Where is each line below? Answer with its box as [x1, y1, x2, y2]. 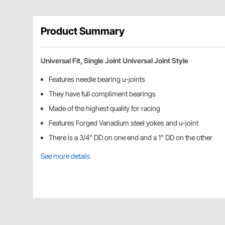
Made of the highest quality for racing [49, 104, 160, 113]
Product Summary [41, 25, 125, 38]
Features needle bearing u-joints [49, 75, 145, 84]
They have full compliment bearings [49, 89, 156, 98]
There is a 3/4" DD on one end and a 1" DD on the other [49, 133, 212, 142]
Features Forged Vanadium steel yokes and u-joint [49, 119, 198, 128]
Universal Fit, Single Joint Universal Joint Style [41, 56, 188, 65]
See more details [41, 152, 90, 161]
